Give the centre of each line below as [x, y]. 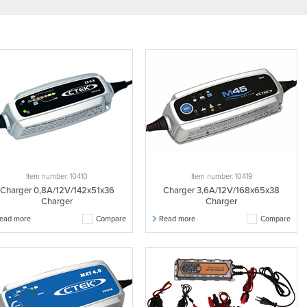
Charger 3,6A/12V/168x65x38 [221, 191]
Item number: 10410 [57, 176]
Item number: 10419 [221, 176]
